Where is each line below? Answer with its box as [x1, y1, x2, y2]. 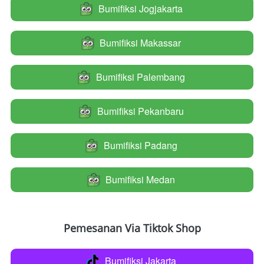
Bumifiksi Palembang [95, 70, 185, 84]
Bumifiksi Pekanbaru [97, 104, 184, 118]
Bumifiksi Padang [103, 138, 177, 152]
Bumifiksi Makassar [100, 36, 181, 49]
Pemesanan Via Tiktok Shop [64, 221, 201, 235]
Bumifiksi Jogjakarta [98, 2, 183, 15]
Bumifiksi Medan [105, 173, 175, 186]
